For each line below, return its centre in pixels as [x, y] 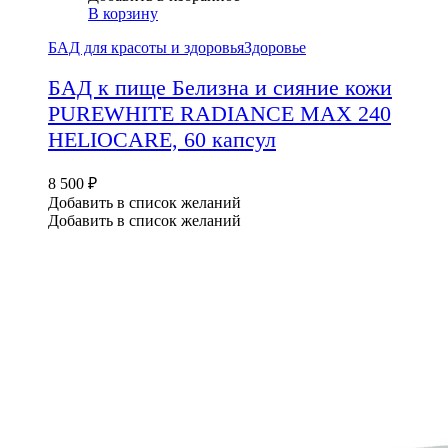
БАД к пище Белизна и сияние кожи [220, 88]
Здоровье [275, 47]
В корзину [123, 13]
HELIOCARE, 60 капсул [162, 140]
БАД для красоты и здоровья [146, 47]
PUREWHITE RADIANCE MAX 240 [219, 114]
